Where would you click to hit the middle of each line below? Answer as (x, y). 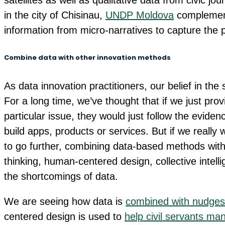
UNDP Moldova (140, 15)
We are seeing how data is (65, 201)
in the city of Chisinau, (55, 15)
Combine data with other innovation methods (87, 58)
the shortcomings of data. (61, 176)
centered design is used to (64, 216)
